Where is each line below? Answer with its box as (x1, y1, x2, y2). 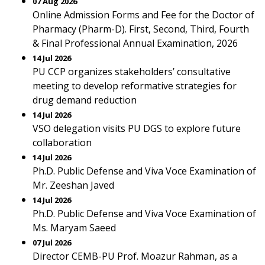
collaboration (33, 136, 92, 149)
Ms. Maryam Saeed (33, 221, 116, 234)
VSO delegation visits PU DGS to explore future (33, 122, 241, 135)
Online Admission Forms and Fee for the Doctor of (33, 8, 254, 21)
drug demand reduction (33, 93, 137, 106)
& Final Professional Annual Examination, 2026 (33, 37, 238, 50)
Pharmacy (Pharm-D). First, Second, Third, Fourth (33, 22, 249, 35)
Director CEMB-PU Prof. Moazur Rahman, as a (33, 250, 237, 263)
